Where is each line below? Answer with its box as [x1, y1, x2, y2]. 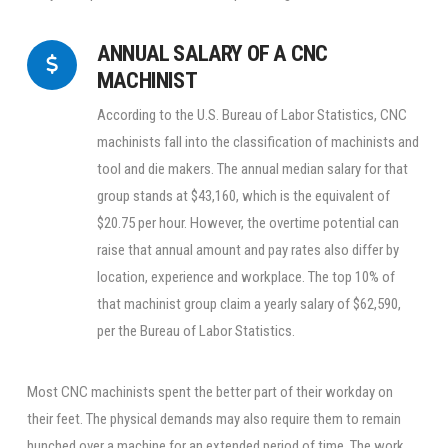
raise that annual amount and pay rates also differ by [96, 241, 399, 260]
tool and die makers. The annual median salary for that [96, 160, 408, 179]
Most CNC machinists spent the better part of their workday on [26, 382, 393, 401]
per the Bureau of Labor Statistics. [96, 322, 295, 341]
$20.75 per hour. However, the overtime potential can [96, 214, 399, 233]
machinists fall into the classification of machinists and [96, 133, 419, 152]
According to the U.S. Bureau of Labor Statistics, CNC [96, 106, 407, 125]
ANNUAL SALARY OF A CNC [96, 40, 328, 67]
